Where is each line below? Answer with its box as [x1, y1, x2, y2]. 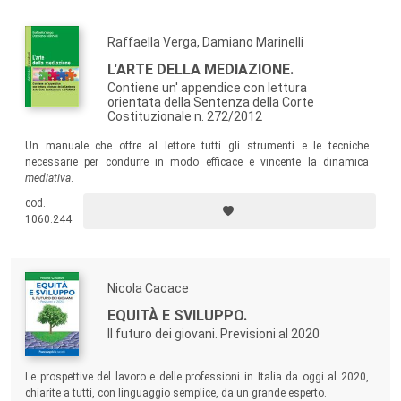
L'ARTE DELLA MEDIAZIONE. [107, 61, 294, 79]
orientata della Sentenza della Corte [107, 95, 314, 110]
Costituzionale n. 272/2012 [107, 109, 262, 124]
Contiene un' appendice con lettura [107, 81, 307, 96]
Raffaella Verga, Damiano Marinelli [107, 35, 303, 50]
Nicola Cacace [107, 281, 189, 296]
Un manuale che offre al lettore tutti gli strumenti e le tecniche [25, 140, 369, 153]
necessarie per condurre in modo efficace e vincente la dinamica [25, 156, 369, 169]
